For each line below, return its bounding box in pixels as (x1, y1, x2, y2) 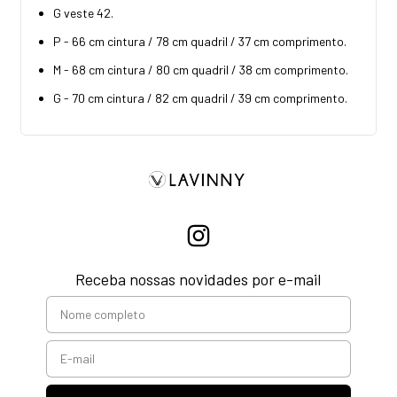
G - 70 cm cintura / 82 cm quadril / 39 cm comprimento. (53, 90, 347, 105)
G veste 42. (53, 4, 113, 20)
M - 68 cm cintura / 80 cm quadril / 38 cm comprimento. (53, 61, 348, 77)
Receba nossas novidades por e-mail (75, 269, 322, 289)
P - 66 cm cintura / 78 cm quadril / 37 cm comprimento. (53, 33, 346, 49)
